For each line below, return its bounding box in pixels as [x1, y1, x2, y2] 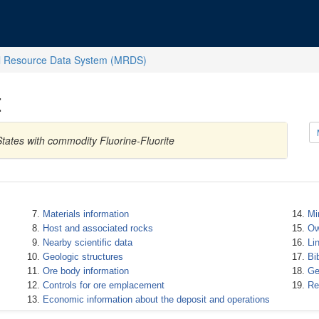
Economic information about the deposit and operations [42, 294, 270, 305]
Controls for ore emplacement [42, 280, 164, 291]
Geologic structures [42, 251, 123, 262]
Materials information [42, 209, 129, 219]
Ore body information [42, 266, 129, 276]
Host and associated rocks [42, 223, 153, 234]
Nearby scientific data [42, 237, 132, 248]
